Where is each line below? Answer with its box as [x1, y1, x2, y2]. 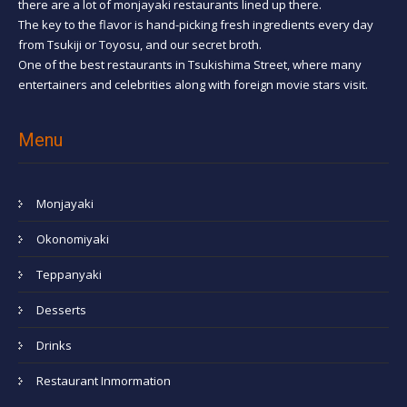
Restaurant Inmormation [36, 372, 171, 390]
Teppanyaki [36, 266, 102, 283]
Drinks [36, 337, 72, 354]
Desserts [36, 302, 86, 319]
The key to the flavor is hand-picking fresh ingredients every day [18, 15, 373, 33]
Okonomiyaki [36, 231, 109, 248]
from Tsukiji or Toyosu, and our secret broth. [18, 35, 262, 53]
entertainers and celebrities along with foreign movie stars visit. [18, 75, 368, 93]
